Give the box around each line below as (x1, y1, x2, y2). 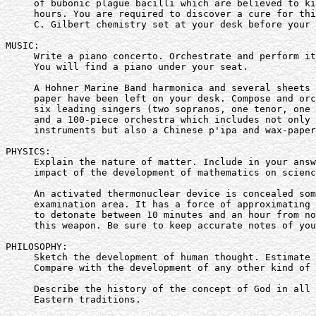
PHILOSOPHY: (6, 241, 68, 252)
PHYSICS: (6, 146, 51, 157)
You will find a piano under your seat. (6, 61, 248, 72)
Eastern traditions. (6, 294, 141, 305)
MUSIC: (6, 40, 39, 51)
